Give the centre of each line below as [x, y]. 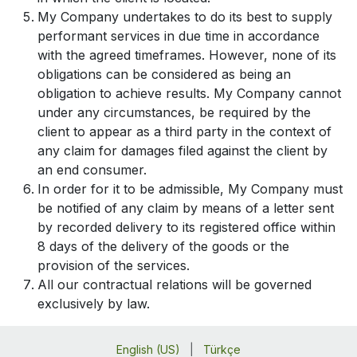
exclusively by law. [94, 303]
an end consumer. [92, 169]
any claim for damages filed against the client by [182, 150]
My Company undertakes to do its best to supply [185, 16]
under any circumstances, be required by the [174, 112]
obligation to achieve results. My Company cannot [189, 93]
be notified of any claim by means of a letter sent [186, 208]
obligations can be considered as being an [164, 74]
